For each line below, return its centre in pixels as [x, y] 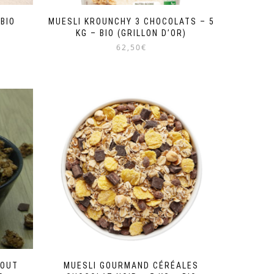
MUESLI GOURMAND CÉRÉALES [131, 266]
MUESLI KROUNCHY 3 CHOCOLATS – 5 [131, 22]
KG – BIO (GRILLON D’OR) [131, 33]
